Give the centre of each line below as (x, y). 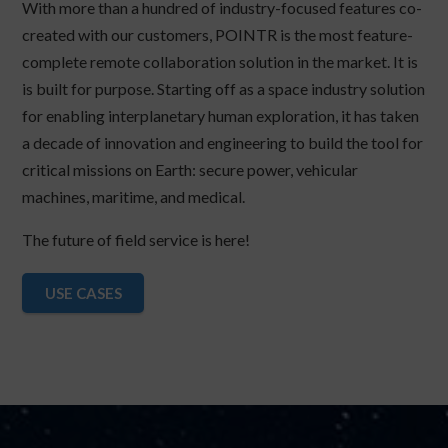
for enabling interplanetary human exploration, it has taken (221, 116)
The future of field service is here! (136, 240)
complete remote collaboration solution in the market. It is (220, 62)
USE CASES (83, 292)
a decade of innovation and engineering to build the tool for (223, 143)
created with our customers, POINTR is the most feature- (218, 35)
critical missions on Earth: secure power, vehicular (190, 170)
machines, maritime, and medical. (134, 197)
